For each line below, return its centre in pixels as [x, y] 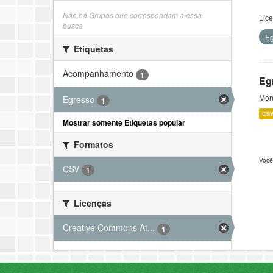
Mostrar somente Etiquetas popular [124, 122]
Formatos [92, 144]
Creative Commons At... [109, 228]
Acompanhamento [98, 73]
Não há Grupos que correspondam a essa [132, 15]
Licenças [91, 203]
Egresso [79, 99]
